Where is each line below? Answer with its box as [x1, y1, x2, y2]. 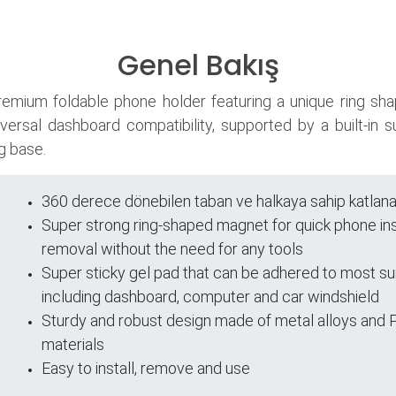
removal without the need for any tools [42, 240, 303, 259]
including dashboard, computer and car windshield [42, 287, 379, 307]
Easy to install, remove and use [42, 359, 250, 378]
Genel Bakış [117, 45, 279, 86]
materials [42, 335, 104, 354]
